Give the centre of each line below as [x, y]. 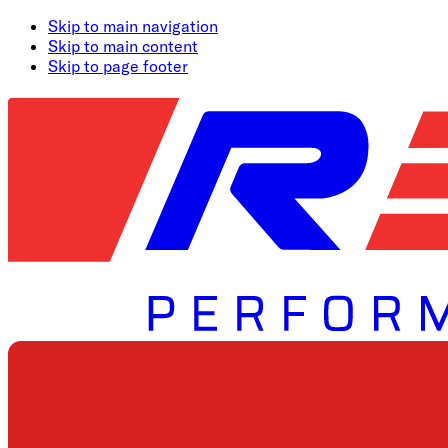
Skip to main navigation [133, 26]
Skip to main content [123, 46]
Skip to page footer [118, 66]
